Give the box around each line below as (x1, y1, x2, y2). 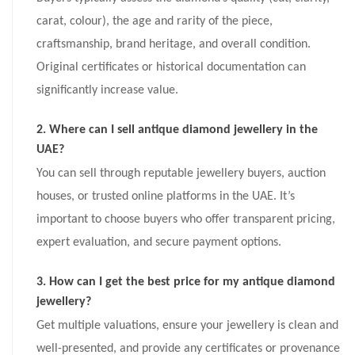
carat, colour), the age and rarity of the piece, (36, 14, 273, 28)
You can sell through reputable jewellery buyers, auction (36, 166, 326, 180)
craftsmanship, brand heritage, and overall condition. (36, 37, 311, 51)
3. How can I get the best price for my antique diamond (36, 275, 335, 288)
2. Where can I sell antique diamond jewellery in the (36, 123, 318, 136)
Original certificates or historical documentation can (36, 60, 306, 74)
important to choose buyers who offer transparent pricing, (36, 212, 335, 226)
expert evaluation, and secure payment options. (36, 235, 281, 249)
